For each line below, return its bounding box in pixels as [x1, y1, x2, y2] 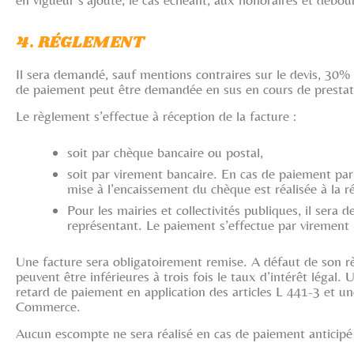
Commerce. [16, 298, 81, 314]
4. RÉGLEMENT [16, 31, 145, 55]
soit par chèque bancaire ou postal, [67, 144, 263, 160]
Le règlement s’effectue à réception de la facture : [16, 107, 296, 124]
